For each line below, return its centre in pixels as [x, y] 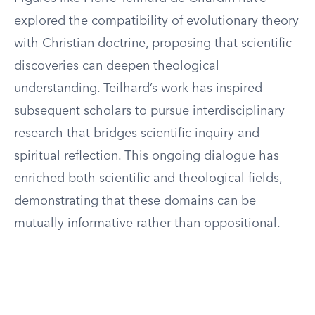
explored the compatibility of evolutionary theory [156, 21]
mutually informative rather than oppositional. [147, 224]
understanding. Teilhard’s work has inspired [138, 89]
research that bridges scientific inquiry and [137, 134]
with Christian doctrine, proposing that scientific [153, 44]
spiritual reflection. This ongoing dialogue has [147, 156]
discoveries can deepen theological [117, 66]
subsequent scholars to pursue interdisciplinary [149, 111]
